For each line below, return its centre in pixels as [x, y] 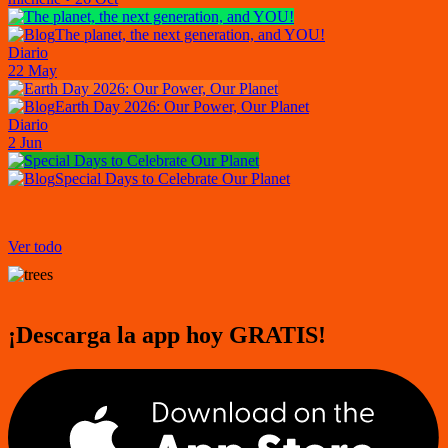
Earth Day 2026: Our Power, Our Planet [182, 106]
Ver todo [35, 246]
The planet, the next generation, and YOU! [190, 34]
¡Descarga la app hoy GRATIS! [167, 334]
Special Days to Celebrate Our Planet [172, 178]
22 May [32, 70]
